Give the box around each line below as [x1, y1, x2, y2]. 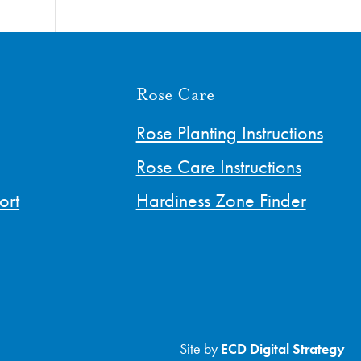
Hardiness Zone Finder [135, 188, 306, 214]
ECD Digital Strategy [220, 338, 345, 358]
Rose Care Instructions [135, 154, 301, 180]
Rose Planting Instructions [135, 120, 323, 146]
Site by [179, 338, 221, 358]
